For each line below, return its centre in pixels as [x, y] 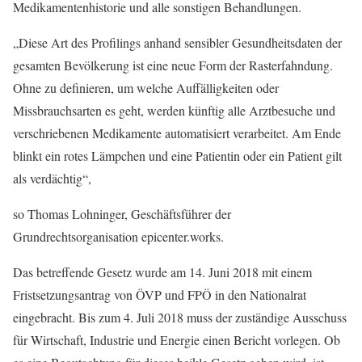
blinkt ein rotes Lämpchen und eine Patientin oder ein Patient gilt [177, 155]
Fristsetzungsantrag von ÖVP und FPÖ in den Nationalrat [160, 294]
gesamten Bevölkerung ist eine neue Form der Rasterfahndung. [173, 65]
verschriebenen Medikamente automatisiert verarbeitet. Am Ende [177, 133]
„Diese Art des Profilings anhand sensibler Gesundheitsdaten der [177, 42]
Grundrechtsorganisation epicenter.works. [118, 236]
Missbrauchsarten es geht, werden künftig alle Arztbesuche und [174, 110]
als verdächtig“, [52, 178]
